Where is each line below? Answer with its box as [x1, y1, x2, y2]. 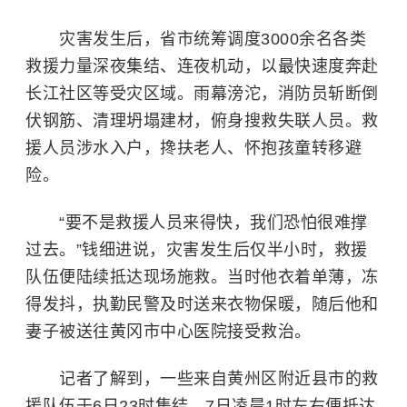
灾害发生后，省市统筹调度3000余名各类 [59, 30, 366, 49]
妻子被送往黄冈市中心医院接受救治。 [25, 323, 312, 342]
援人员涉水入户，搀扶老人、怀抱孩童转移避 [25, 139, 362, 158]
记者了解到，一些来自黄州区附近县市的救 [25, 370, 379, 389]
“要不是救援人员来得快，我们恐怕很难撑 [25, 213, 368, 233]
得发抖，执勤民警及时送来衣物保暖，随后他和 [25, 295, 379, 314]
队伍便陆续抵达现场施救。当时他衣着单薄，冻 [25, 268, 379, 287]
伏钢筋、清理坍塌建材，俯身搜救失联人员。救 [25, 112, 379, 131]
